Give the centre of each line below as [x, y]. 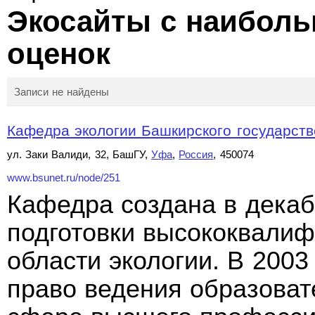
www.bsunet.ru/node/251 [64, 178]
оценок [64, 54]
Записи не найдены [62, 92]
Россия [196, 154]
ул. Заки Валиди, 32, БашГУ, [79, 154]
